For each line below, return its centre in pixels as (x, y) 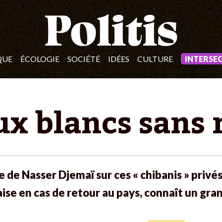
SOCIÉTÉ (84, 58)
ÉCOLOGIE (40, 58)
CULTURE (155, 58)
